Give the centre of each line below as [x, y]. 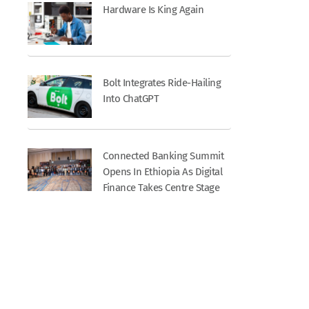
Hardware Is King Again [153, 9]
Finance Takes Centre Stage [161, 187]
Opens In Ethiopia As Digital [163, 171]
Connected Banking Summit [163, 156]
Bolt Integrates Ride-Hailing [162, 82]
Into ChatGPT [131, 98]
